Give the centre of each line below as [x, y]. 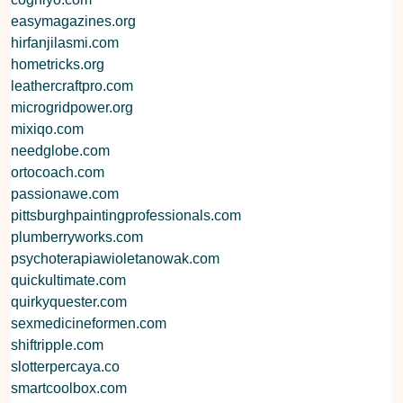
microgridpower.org [72, 107]
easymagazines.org [73, 21]
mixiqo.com [47, 129]
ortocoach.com [58, 172]
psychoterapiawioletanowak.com [115, 258]
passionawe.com [65, 193]
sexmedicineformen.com [89, 323]
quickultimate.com [68, 280]
